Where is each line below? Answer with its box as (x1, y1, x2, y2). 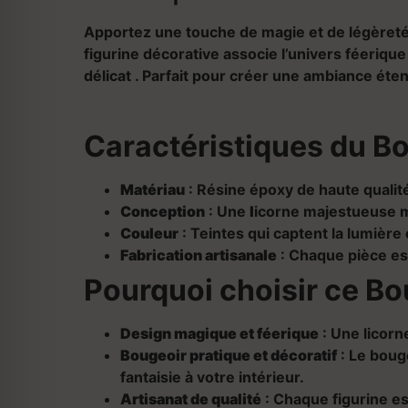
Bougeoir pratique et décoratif (120, 345, 337, 364)
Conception (120, 201, 205, 220)
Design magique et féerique (120, 323, 319, 342)
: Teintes (178, 223, 248, 242)
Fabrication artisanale (120, 245, 277, 264)
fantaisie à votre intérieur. (120, 367, 304, 386)
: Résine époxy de (185, 179, 319, 199)
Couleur (120, 223, 178, 242)
